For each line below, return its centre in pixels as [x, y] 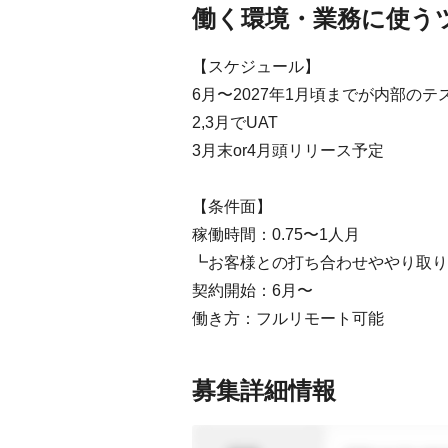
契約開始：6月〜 [252, 290]
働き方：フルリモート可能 [288, 318]
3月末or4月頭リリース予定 [288, 150]
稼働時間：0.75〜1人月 [276, 234]
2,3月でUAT [235, 122]
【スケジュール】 [256, 66]
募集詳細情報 [264, 390]
